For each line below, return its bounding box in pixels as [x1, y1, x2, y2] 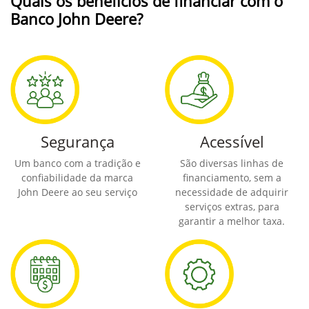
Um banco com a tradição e [14, 157, 141, 170]
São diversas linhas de [180, 157, 283, 170]
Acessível [199, 131, 264, 152]
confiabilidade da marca [21, 171, 133, 185]
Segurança [40, 131, 114, 152]
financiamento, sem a [182, 171, 281, 185]
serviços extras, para [184, 200, 279, 214]
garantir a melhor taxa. [179, 215, 285, 228]
